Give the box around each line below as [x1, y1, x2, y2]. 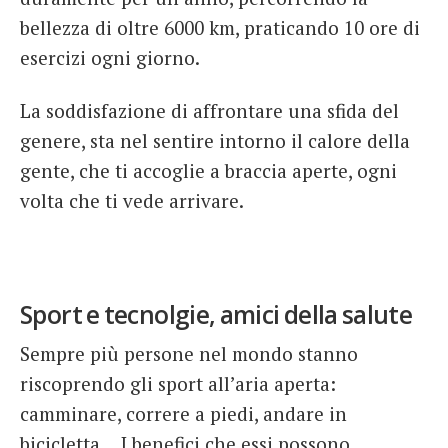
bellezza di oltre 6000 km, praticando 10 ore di [20, 14, 420, 40]
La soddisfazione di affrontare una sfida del [20, 98, 399, 124]
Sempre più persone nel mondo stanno [20, 340, 358, 366]
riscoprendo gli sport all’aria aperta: [20, 370, 336, 396]
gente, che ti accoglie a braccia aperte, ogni [20, 158, 397, 184]
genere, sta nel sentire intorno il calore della [20, 128, 410, 154]
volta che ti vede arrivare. [20, 188, 244, 214]
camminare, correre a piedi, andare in [20, 400, 347, 426]
